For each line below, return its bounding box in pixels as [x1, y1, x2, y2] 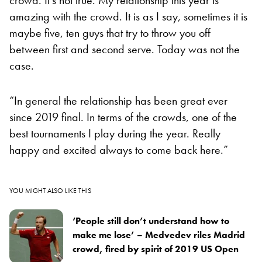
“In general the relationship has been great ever [9, 92, 227, 108]
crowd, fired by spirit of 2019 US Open [73, 242, 239, 255]
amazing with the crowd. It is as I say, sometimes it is [9, 8, 247, 24]
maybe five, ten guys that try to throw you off [9, 25, 211, 40]
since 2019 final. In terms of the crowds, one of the [9, 109, 237, 125]
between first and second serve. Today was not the [9, 41, 240, 57]
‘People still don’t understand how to [73, 214, 229, 227]
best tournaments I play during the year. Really [9, 125, 220, 141]
